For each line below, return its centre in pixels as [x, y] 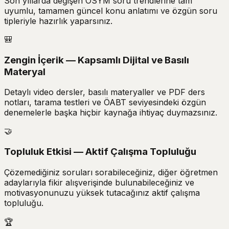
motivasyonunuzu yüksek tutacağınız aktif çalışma [102, 192]
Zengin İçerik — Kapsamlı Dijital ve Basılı [97, 60]
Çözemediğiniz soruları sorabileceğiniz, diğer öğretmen [111, 172]
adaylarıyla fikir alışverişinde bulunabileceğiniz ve [99, 182]
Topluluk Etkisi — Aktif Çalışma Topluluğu [100, 152]
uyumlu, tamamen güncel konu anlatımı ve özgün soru [111, 11]
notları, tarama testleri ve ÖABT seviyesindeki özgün [105, 102]
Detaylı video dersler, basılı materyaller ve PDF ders [105, 92]
